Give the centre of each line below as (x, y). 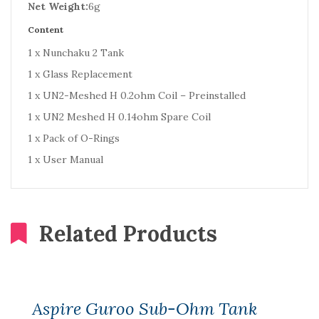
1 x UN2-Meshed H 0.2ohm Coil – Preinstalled (137, 95)
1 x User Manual (66, 159)
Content (46, 30)
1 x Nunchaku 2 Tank (76, 53)
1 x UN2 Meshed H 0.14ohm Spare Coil (119, 117)
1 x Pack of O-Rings (74, 138)
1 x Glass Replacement (80, 74)
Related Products (128, 234)
